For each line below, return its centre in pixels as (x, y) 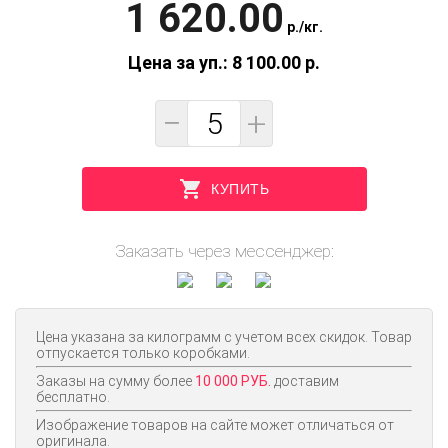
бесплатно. (73, 397)
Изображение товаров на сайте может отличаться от (215, 425)
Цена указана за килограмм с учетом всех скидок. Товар (224, 337)
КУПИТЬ (240, 188)
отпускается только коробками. (143, 353)
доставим (305, 381)
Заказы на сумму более (115, 381)
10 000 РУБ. (233, 381)
